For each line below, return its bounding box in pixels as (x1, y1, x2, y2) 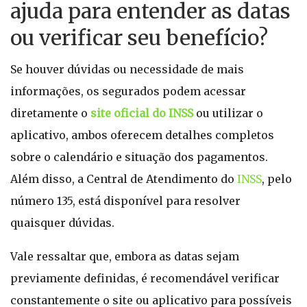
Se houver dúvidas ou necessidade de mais (10, 62, 244, 76)
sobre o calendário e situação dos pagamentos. (10, 150, 268, 164)
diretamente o (10, 106, 90, 120)
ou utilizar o (193, 106, 263, 120)
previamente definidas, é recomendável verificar (10, 271, 280, 285)
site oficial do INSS (90, 106, 193, 120)
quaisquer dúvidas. (10, 216, 114, 230)
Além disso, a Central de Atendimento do (10, 172, 237, 186)
